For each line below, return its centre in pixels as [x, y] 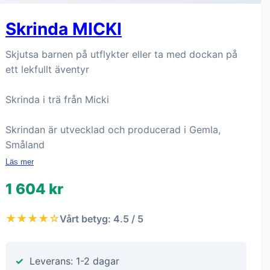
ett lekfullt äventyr [47, 69]
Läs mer [20, 162]
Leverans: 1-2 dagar [74, 261]
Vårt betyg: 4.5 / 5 [102, 218]
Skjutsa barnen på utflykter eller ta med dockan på [121, 54]
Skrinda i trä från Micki [57, 99]
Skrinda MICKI [64, 29]
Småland [25, 145]
